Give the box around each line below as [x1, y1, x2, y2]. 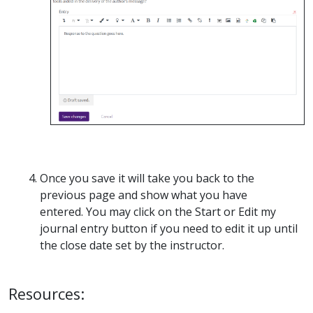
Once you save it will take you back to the [40, 170, 254, 186]
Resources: [8, 283, 85, 304]
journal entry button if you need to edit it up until [40, 220, 298, 236]
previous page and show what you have [40, 187, 247, 203]
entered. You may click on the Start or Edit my [40, 203, 276, 219]
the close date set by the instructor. [40, 237, 224, 253]
